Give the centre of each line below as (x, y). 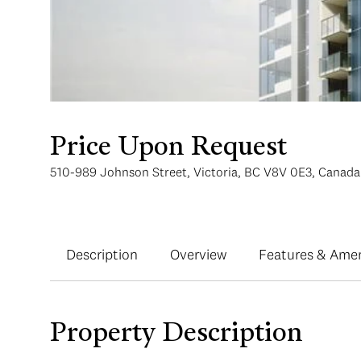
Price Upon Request (168, 148)
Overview (198, 254)
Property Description (176, 334)
